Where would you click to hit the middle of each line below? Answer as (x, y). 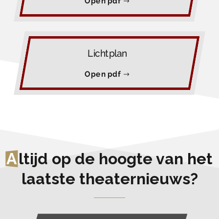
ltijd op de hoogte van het (116, 159)
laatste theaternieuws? (109, 179)
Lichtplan (108, 54)
